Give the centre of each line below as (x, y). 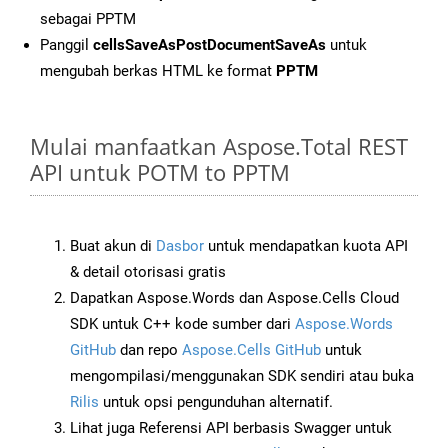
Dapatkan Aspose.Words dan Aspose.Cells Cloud (234, 298)
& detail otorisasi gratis (148, 272)
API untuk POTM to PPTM (160, 172)
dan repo (149, 350)
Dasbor (180, 246)
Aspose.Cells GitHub (251, 350)
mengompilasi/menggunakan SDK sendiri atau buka (242, 376)
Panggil (66, 45)
